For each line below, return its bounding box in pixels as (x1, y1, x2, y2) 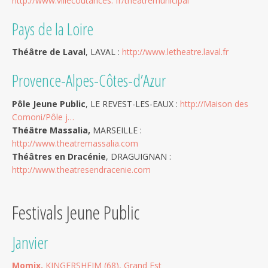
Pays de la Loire (12, 17, 93, 41)
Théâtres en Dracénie (12, 150, 106, 162)
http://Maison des (180, 98, 248, 109)
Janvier (12, 230, 48, 254)
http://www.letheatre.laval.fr (122, 46, 229, 58)
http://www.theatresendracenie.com (12, 163, 151, 175)
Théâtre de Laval (12, 46, 86, 58)
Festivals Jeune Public (12, 199, 139, 225)
